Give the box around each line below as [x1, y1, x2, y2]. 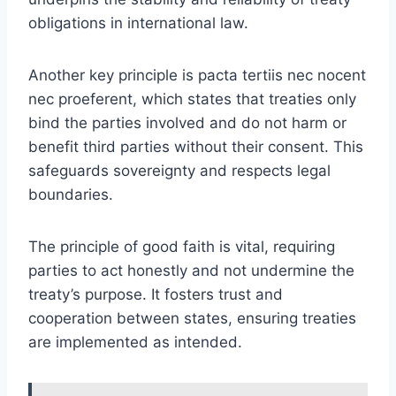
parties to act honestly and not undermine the [28, 261, 354, 279]
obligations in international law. [28, 13, 248, 32]
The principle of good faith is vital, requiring [28, 237, 335, 255]
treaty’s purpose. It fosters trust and [28, 285, 283, 303]
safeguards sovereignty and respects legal [28, 161, 331, 179]
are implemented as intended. [28, 332, 242, 351]
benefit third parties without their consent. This [28, 137, 363, 156]
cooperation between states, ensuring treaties [28, 308, 356, 327]
